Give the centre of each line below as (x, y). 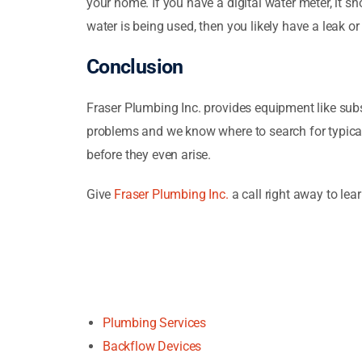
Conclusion (135, 66)
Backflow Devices (152, 346)
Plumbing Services (154, 322)
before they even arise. (149, 154)
